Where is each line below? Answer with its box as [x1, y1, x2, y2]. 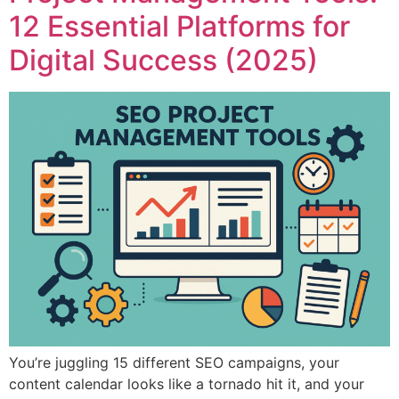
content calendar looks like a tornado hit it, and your [9, 374, 364, 393]
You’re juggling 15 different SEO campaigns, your [9, 353, 339, 371]
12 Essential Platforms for [9, 9, 350, 45]
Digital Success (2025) [9, 43, 318, 78]
